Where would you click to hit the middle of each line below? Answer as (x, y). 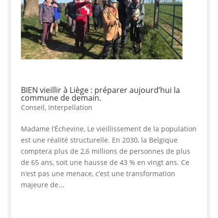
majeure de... (42, 185)
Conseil (33, 108)
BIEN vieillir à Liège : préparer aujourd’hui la (100, 90)
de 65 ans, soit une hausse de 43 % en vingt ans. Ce (105, 163)
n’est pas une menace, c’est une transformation (98, 174)
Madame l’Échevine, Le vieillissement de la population (109, 129)
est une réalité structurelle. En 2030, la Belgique (99, 140)
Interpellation (70, 108)
